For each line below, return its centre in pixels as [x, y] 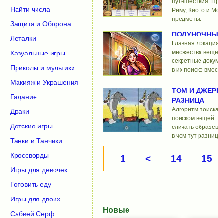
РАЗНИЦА [188, 100]
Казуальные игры [38, 53]
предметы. [187, 19]
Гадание [24, 97]
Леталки [23, 38]
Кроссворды [29, 155]
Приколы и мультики [43, 68]
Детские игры [31, 126]
